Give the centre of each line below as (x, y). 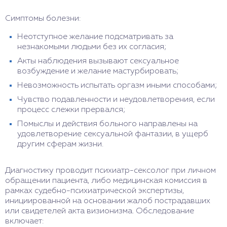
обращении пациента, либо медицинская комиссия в (106, 181)
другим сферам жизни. (60, 144)
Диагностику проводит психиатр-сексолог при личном (110, 171)
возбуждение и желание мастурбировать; (98, 71)
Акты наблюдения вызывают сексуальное (98, 61)
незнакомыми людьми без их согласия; (92, 47)
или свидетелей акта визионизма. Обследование (100, 211)
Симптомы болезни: (43, 18)
